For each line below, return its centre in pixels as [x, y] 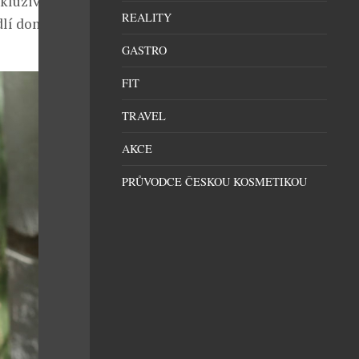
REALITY [147, 17]
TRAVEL [144, 116]
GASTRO [144, 50]
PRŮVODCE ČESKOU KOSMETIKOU [214, 182]
